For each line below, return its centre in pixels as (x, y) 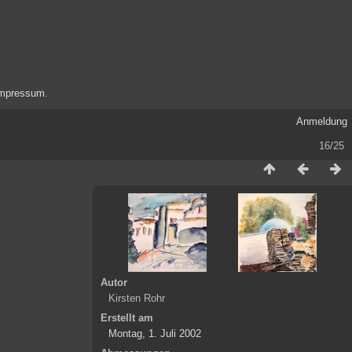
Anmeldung (321, 121)
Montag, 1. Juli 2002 (155, 333)
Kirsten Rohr (137, 298)
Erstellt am (127, 317)
